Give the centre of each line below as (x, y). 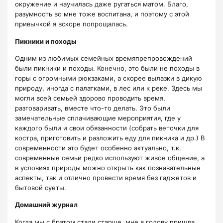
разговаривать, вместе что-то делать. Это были (93, 108)
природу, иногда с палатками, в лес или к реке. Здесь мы (109, 88)
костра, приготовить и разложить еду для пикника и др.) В (110, 138)
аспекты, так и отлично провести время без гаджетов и (106, 178)
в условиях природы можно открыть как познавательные (108, 168)
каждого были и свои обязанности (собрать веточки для (107, 128)
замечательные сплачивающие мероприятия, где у (98, 118)
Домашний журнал (46, 205)
